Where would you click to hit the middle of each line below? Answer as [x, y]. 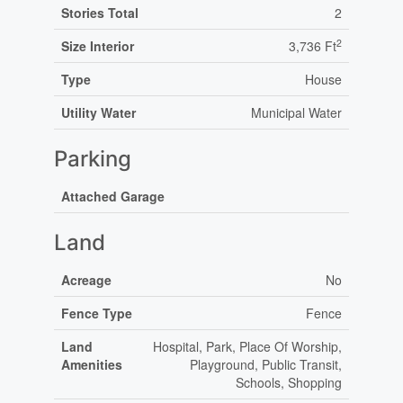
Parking [92, 159]
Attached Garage [112, 197]
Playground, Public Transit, [265, 365]
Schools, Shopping [288, 383]
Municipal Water [296, 113]
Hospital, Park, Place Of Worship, [247, 347]
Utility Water [98, 113]
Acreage [86, 280]
